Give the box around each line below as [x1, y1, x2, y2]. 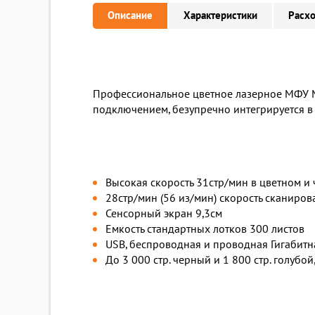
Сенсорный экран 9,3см [105, 207, 222, 221]
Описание [108, 9, 153, 22]
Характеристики [184, 9, 257, 22]
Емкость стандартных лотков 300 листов [105, 223, 304, 236]
